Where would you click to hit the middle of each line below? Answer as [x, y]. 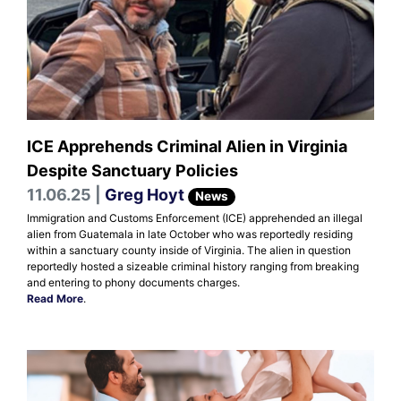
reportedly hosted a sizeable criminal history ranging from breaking [193, 267]
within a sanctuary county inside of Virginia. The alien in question [189, 251]
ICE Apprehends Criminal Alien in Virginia [187, 147]
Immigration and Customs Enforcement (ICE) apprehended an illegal [195, 218]
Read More [55, 299]
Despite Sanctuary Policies [132, 171]
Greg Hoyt [145, 195]
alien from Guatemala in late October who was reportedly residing [190, 235]
